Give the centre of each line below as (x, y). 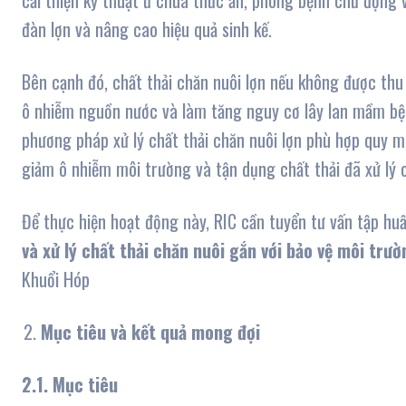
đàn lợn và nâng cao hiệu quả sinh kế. (147, 29)
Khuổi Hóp (56, 280)
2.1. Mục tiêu (70, 385)
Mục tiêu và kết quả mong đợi (150, 332)
